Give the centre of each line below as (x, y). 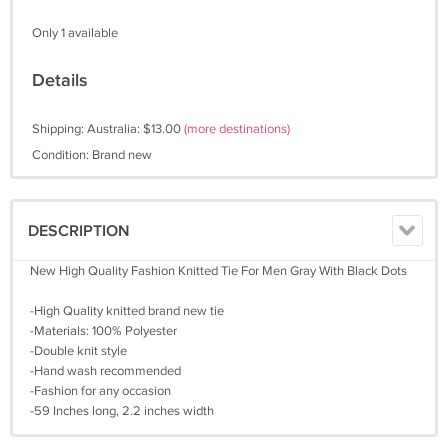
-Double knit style (78, 351)
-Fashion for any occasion (100, 391)
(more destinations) (237, 129)
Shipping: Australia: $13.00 (108, 129)
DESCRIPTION (79, 231)
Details (60, 80)
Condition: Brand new (92, 155)
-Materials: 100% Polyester (103, 331)
